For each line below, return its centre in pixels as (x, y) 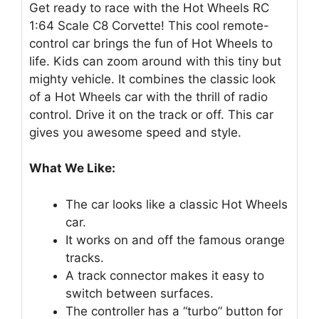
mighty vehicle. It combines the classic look (152, 79)
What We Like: (72, 168)
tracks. (85, 257)
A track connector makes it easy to (165, 275)
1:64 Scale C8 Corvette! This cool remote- (149, 25)
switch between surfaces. (140, 293)
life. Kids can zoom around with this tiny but (155, 61)
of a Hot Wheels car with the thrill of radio (148, 96)
